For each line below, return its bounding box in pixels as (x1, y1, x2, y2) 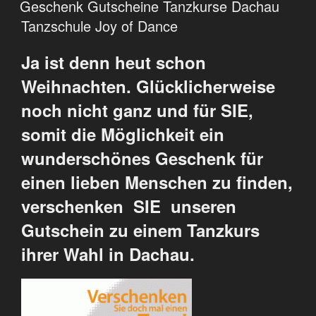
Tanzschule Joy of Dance (21, 16, 178, 37)
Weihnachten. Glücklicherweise (21, 74, 275, 99)
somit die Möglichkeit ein (21, 122, 224, 147)
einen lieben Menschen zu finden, (21, 170, 293, 195)
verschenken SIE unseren (21, 194, 236, 219)
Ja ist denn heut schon (21, 50, 206, 75)
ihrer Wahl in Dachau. (21, 242, 195, 267)
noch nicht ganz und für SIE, (21, 98, 253, 123)
